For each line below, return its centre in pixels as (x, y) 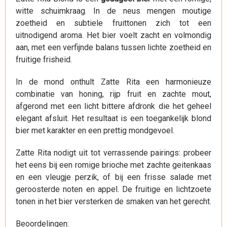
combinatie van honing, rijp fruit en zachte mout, (113, 94)
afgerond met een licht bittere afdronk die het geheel (113, 106)
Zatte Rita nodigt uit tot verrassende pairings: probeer (113, 153)
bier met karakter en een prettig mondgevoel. (95, 130)
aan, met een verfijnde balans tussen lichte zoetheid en (113, 47)
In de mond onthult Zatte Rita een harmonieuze (113, 82)
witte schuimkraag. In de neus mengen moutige (113, 11)
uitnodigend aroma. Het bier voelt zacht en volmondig (113, 35)
